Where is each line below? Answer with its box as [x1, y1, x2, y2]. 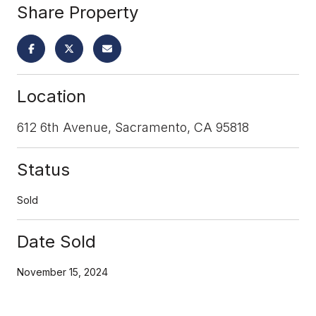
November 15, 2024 [17, 265, 108, 278]
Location [17, 85, 86, 107]
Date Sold [17, 231, 96, 252]
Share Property [17, 1, 138, 23]
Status [17, 159, 70, 180]
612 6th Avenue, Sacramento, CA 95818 [17, 119, 249, 135]
